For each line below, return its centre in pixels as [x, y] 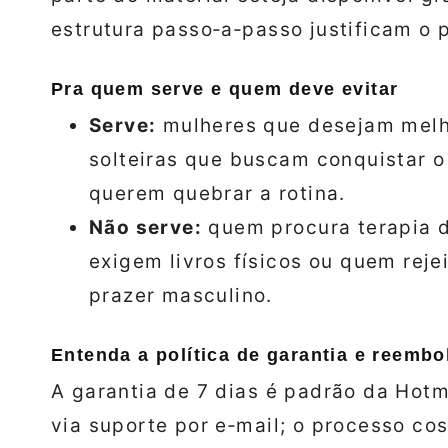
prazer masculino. [181, 296]
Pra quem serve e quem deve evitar [225, 89]
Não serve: [146, 228]
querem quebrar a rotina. [217, 194]
